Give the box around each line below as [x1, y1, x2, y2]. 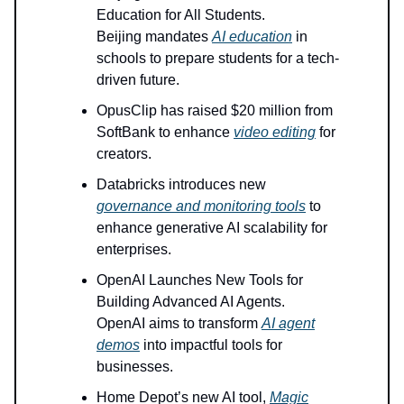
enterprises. [96, 242, 171, 258]
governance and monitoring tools [96, 198, 306, 215]
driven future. [96, 72, 179, 88]
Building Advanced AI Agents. [96, 294, 285, 310]
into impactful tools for [140, 337, 282, 353]
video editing [234, 124, 316, 141]
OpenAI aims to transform [96, 316, 262, 332]
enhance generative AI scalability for [96, 220, 327, 236]
